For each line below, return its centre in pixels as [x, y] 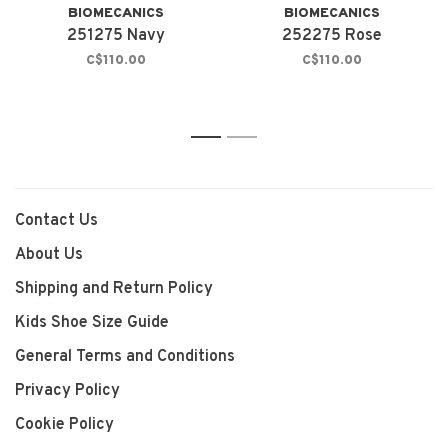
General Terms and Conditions [125, 357]
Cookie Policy [64, 425]
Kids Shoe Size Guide [92, 323]
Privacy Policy [67, 391]
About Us [49, 255]
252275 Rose [332, 36]
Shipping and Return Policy [114, 289]
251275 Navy [116, 36]
